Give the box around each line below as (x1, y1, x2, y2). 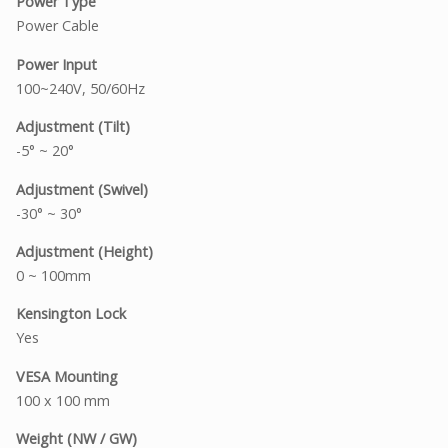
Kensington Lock (16, 304, 126, 324)
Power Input (16, 54, 97, 74)
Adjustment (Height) (16, 242, 153, 262)
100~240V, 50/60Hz (16, 78, 145, 98)
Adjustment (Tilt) (16, 117, 130, 137)
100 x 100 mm (16, 390, 110, 410)
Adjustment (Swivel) (16, 179, 148, 199)
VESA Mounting (16, 366, 118, 386)
